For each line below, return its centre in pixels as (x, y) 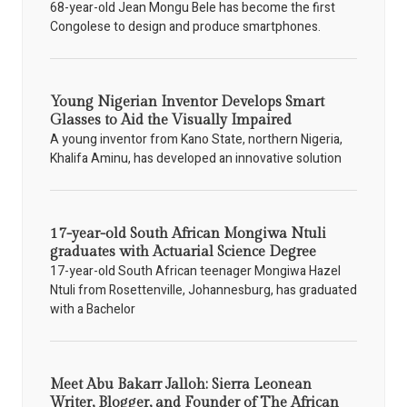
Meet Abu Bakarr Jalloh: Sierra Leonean (181, 384)
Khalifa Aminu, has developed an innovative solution (196, 158)
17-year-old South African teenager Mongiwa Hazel (195, 271)
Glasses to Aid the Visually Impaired (171, 120)
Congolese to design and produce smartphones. (185, 26)
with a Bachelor (93, 309)
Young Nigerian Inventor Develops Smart (187, 102)
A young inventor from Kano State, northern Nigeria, (196, 139)
